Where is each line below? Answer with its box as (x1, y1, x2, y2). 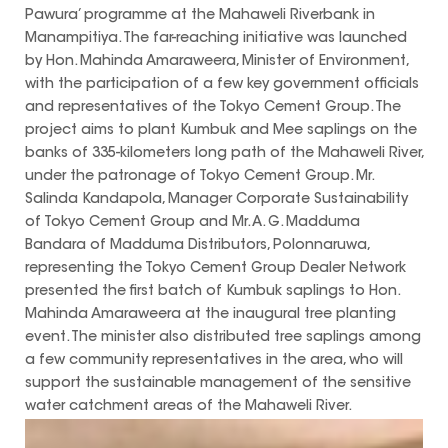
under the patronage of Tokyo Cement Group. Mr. (25, 170, 373, 185)
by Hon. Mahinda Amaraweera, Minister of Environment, (25, 55, 408, 70)
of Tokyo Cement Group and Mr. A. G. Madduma (25, 216, 360, 231)
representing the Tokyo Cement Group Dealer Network (25, 262, 406, 277)
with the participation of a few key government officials (25, 78, 419, 93)
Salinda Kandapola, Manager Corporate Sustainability (25, 193, 408, 208)
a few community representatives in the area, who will (25, 354, 403, 369)
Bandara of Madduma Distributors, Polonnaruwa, (25, 239, 369, 254)
